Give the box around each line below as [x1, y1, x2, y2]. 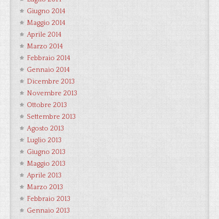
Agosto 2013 [27, 125, 64, 132]
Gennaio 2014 [27, 66, 70, 74]
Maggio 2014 [27, 19, 66, 27]
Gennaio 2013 [27, 207, 70, 215]
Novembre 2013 [27, 89, 77, 97]
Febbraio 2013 [27, 195, 70, 203]
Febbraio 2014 [27, 54, 70, 62]
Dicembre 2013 [27, 78, 75, 86]
